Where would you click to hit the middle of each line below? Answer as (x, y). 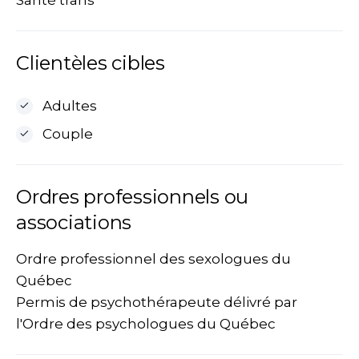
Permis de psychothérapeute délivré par (157, 302)
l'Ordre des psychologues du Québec (146, 324)
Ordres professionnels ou (133, 197)
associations (74, 222)
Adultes (69, 106)
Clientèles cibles (91, 63)
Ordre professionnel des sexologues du (153, 259)
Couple (67, 134)
